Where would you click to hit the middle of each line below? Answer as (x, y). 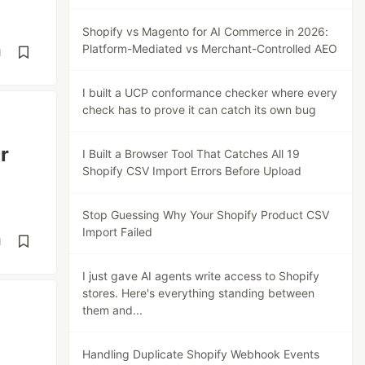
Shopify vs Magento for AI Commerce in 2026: (206, 31)
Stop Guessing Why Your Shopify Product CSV (206, 215)
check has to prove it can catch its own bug (200, 110)
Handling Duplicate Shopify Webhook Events (201, 354)
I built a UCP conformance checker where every (210, 92)
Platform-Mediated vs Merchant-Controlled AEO (210, 48)
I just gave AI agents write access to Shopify (201, 276)
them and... (113, 310)
